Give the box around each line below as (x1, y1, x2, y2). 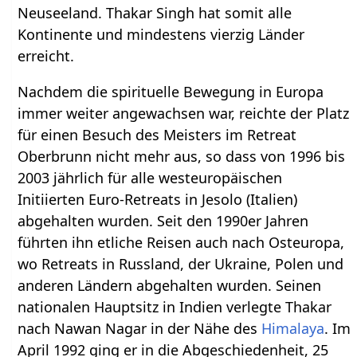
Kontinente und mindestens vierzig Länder (18, 25, 305, 45)
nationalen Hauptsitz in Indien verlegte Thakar (18, 297, 332, 317)
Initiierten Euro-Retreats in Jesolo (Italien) (18, 190, 298, 210)
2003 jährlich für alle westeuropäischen (18, 168, 283, 188)
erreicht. (18, 46, 75, 66)
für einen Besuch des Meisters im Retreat (18, 125, 297, 145)
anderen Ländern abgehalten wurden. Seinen (18, 276, 322, 296)
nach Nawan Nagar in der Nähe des (18, 319, 262, 339)
